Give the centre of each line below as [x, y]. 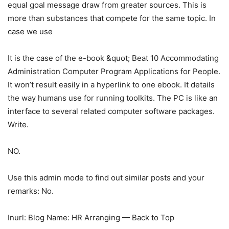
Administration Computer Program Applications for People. [114, 71]
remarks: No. [31, 191]
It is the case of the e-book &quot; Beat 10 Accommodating [113, 58]
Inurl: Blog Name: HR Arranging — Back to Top [91, 217]
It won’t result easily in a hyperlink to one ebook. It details [111, 84]
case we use [30, 31]
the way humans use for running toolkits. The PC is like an [113, 98]
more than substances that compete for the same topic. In [112, 18]
